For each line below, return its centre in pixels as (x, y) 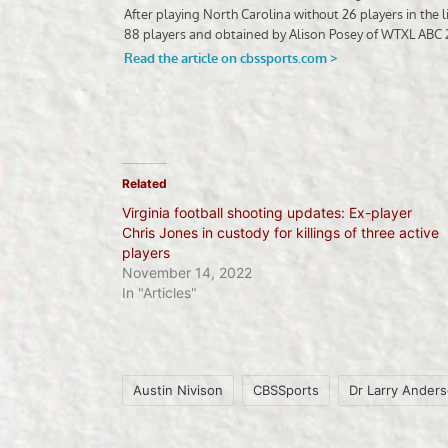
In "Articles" (159, 292)
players (146, 252)
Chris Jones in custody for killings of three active (280, 232)
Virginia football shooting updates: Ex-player (267, 212)
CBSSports (286, 389)
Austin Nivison (178, 389)
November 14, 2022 (187, 272)
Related (144, 183)
